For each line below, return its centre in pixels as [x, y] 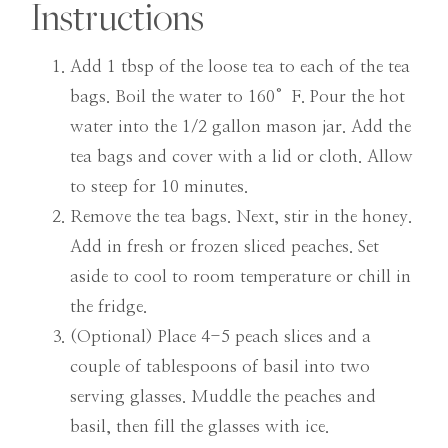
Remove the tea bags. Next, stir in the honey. [241, 217]
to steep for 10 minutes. [159, 187]
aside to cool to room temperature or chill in [240, 277]
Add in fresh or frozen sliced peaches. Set [224, 247]
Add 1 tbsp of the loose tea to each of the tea [240, 67]
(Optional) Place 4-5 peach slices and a [220, 337]
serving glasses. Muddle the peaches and [223, 397]
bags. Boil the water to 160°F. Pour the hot [237, 97]
